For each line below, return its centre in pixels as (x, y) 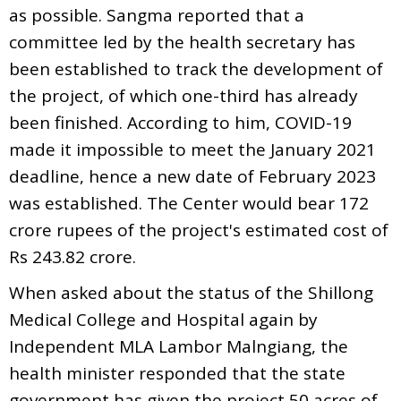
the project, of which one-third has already (183, 95)
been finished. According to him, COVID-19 (180, 122)
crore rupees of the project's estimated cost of (199, 230)
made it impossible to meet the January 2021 (192, 149)
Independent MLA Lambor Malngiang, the (179, 346)
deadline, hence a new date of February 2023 (192, 176)
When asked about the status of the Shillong (191, 292)
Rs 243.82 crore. (73, 256)
